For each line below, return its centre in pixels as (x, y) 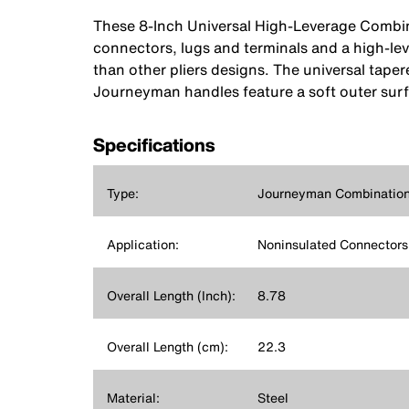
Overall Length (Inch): (171, 295)
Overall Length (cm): (168, 346)
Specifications (154, 144)
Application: (143, 244)
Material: (133, 397)
